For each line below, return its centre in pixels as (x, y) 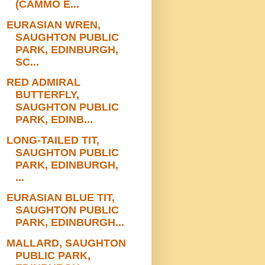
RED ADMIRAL (43, 83)
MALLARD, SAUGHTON (66, 243)
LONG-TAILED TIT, (53, 140)
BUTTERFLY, (47, 95)
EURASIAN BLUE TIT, (60, 198)
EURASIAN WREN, (53, 25)
